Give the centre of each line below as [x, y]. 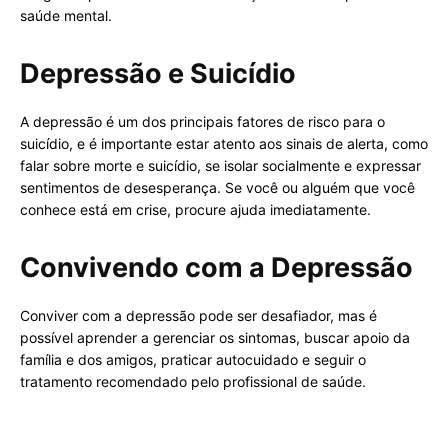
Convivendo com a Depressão [216, 267]
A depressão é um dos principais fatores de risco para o [202, 121]
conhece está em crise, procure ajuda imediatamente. [195, 209]
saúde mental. [66, 15]
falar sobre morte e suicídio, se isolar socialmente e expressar [220, 165]
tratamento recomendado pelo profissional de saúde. [193, 381]
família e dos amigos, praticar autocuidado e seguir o [193, 359]
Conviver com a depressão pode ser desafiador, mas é [198, 315]
